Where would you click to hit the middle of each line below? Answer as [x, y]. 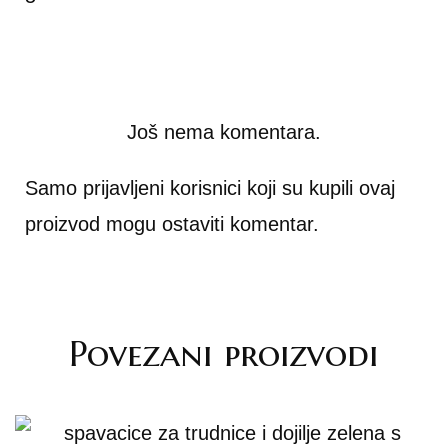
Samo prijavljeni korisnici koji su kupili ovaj [210, 188]
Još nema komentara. [224, 132]
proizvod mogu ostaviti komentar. [172, 224]
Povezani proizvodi [224, 353]
